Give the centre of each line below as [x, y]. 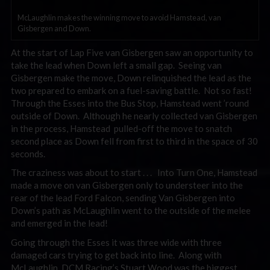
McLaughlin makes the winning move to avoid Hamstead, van [119, 17]
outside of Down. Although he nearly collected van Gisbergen [134, 115]
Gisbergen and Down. [54, 28]
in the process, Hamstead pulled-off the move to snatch [121, 128]
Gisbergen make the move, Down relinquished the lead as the [131, 77]
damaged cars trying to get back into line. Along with [116, 255]
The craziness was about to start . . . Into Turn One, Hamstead [134, 172]
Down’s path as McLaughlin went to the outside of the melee [131, 210]
